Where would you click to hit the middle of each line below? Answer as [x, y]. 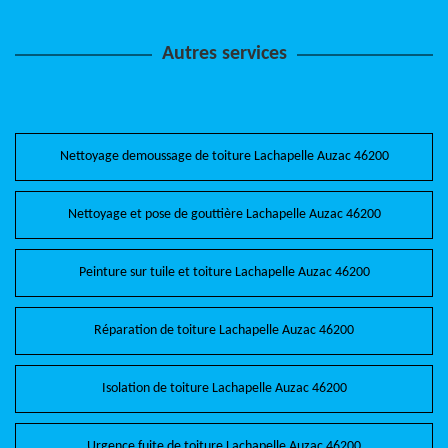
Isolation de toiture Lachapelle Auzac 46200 [224, 388]
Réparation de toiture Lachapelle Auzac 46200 [224, 330]
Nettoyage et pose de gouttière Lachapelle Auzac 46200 [224, 214]
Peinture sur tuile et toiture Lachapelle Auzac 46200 [224, 272]
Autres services [224, 54]
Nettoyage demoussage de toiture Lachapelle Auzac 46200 [224, 156]
